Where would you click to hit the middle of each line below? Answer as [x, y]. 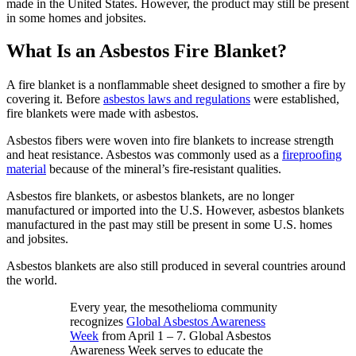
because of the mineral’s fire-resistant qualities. [164, 169]
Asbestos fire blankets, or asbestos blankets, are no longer [150, 196]
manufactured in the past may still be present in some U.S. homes [169, 225]
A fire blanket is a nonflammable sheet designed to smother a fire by [176, 85]
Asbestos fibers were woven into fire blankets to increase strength [170, 141]
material [26, 169]
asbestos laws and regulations [177, 99]
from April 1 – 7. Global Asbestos [185, 336]
